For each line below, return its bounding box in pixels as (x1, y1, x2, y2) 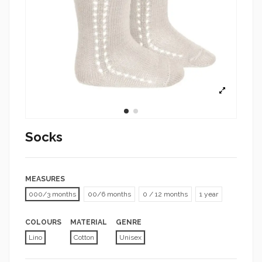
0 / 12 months (143, 189, 188, 198)
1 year (199, 189, 218, 198)
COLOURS (25, 218, 61, 226)
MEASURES (25, 174, 65, 183)
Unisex (119, 233, 142, 242)
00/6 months (88, 189, 131, 198)
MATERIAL (70, 218, 107, 226)
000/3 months (29, 189, 76, 198)
